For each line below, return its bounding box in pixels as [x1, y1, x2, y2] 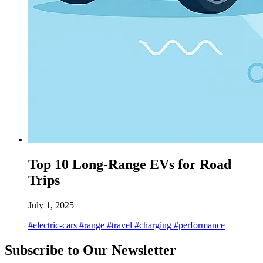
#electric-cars [28, 220, 77, 230]
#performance [171, 220, 225, 230]
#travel [104, 220, 132, 230]
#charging [132, 220, 171, 230]
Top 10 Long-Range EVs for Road [28, 156, 231, 172]
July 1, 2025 [28, 200, 74, 210]
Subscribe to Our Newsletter [5, 242, 176, 258]
